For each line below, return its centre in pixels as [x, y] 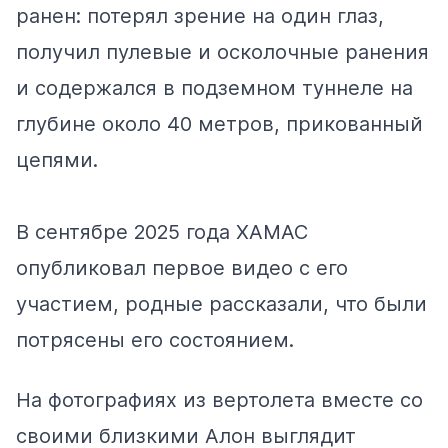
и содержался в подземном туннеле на [214, 87]
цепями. [57, 159]
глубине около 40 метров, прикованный [219, 123]
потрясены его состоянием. [155, 339]
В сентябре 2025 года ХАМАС [162, 231]
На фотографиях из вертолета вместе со [219, 399]
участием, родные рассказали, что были [221, 303]
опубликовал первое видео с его [182, 267]
